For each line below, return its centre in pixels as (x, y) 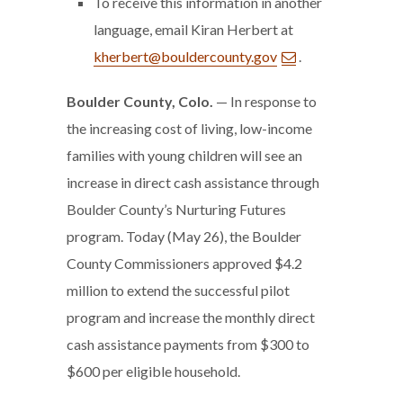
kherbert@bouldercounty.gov (185, 56)
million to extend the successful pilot (178, 290)
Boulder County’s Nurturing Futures (176, 209)
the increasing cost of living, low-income (189, 128)
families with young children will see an (184, 155)
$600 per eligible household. (153, 371)
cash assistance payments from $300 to (188, 344)
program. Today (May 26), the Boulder (184, 236)
